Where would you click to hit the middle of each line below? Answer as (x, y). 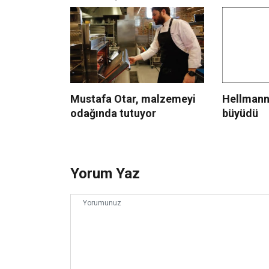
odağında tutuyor (113, 113)
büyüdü (240, 113)
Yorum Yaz (105, 174)
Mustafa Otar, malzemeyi (133, 99)
